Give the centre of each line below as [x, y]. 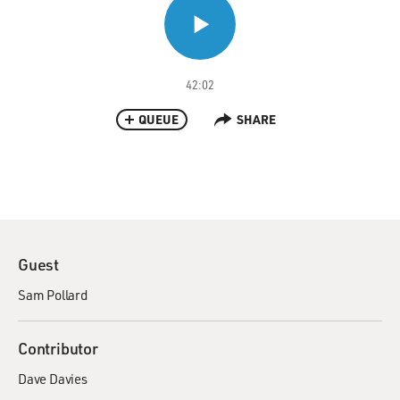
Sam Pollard [53, 295]
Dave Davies [53, 379]
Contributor [58, 348]
